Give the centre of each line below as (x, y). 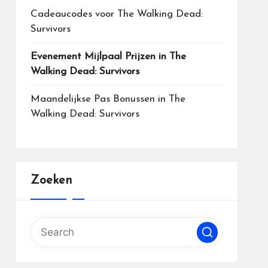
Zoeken (51, 181)
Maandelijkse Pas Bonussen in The (108, 99)
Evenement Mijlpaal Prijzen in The (108, 57)
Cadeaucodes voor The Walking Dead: (116, 14)
